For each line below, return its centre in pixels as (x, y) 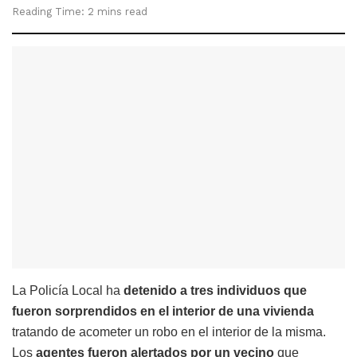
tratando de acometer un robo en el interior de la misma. (169, 331)
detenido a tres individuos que (215, 290)
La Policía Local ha (68, 290)
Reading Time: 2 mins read (80, 11)
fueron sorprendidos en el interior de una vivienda (163, 311)
